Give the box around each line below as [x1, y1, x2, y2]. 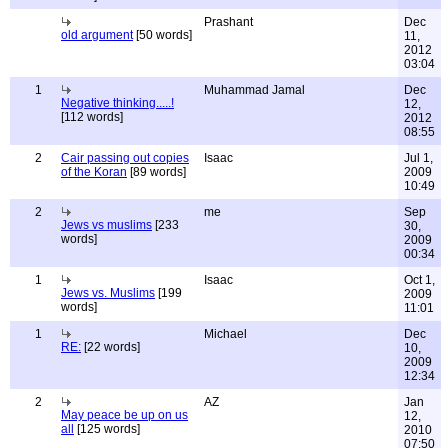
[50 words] [133, 28, 192, 42]
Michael [204, 327, 247, 341]
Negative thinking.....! [61, 96, 174, 110]
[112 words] [61, 110, 123, 124]
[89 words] [127, 165, 186, 179]
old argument [61, 28, 133, 42]
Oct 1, [404, 273, 435, 287]
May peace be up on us [61, 408, 188, 422]
